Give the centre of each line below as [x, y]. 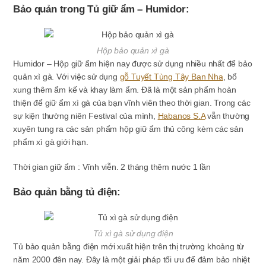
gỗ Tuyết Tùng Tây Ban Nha [171, 77]
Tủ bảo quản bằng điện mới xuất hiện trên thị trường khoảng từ [129, 246]
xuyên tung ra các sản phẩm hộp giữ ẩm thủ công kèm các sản [128, 129]
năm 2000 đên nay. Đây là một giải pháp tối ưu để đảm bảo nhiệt [132, 259]
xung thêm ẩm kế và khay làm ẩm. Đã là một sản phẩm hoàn [125, 90]
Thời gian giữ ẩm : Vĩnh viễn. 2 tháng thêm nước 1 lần [112, 167]
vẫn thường [227, 116]
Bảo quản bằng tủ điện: [67, 192]
